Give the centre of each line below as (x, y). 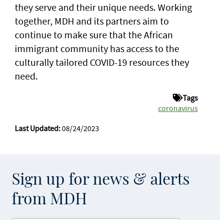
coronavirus (178, 108)
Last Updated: (38, 128)
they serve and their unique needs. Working (103, 7)
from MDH (49, 200)
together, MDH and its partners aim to (92, 21)
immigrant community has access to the (97, 49)
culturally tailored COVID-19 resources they (102, 62)
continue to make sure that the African (94, 35)
